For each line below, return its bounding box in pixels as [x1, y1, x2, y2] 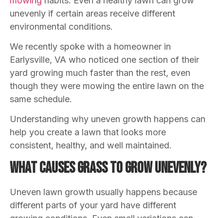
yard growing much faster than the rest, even [10, 68, 190, 78]
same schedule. [10, 94, 72, 105]
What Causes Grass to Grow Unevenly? [10, 158, 206, 178]
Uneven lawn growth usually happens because [10, 186, 197, 197]
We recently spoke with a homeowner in [10, 41, 171, 52]
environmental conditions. [10, 21, 113, 32]
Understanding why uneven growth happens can [10, 114, 205, 125]
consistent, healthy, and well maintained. [10, 140, 172, 151]
